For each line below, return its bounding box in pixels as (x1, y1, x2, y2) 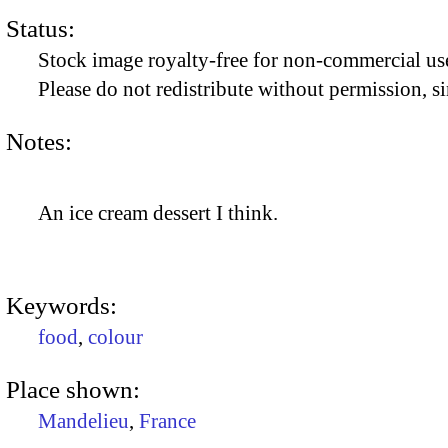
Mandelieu (38, 408, 129, 433)
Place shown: (6, 375, 140, 403)
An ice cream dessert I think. (38, 200, 278, 225)
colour (88, 324, 143, 349)
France (139, 408, 196, 433)
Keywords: (6, 291, 117, 319)
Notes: (6, 127, 72, 155)
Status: (6, 14, 75, 42)
